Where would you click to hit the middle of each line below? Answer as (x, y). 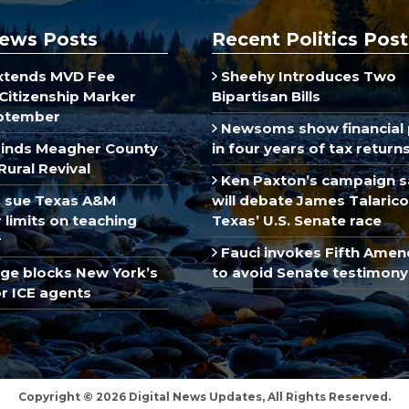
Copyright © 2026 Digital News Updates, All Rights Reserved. (204, 396)
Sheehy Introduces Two (306, 76)
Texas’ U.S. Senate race (297, 220)
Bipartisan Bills (266, 96)
